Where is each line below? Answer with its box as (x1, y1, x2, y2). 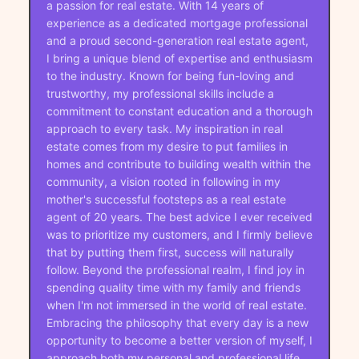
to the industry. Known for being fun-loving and (46, 68, 294, 83)
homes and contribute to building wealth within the (46, 156, 311, 171)
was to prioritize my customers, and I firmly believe (46, 227, 313, 241)
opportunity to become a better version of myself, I (46, 333, 313, 347)
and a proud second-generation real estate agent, (46, 33, 309, 47)
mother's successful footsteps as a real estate (46, 192, 286, 206)
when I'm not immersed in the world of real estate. (46, 297, 307, 312)
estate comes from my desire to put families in (46, 139, 288, 153)
